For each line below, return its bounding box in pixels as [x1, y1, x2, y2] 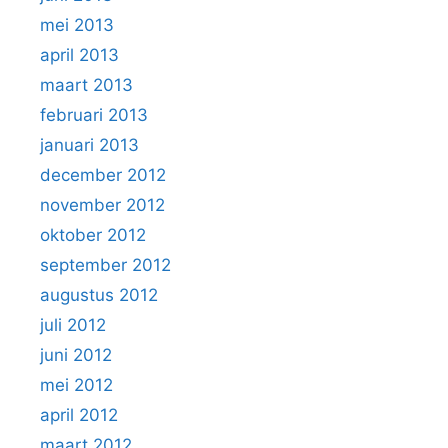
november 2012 [40, 195, 165, 215]
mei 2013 [40, 15, 114, 35]
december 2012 [40, 165, 166, 185]
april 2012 [40, 405, 118, 425]
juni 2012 [40, 345, 112, 365]
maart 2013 [40, 75, 133, 95]
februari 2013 [40, 105, 148, 125]
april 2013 [40, 45, 119, 65]
